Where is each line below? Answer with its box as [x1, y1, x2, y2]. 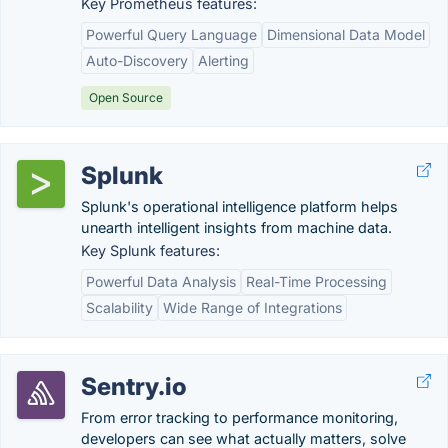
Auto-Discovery [86, 52, 188, 69]
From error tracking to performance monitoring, [81, 409, 398, 426]
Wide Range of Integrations [163, 299, 342, 316]
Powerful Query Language [86, 26, 257, 43]
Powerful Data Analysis [86, 273, 236, 290]
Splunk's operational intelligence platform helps [81, 198, 398, 215]
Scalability [86, 299, 153, 316]
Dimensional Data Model [267, 26, 425, 43]
